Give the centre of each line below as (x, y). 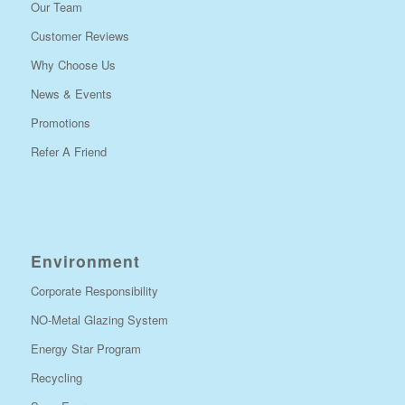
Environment (85, 260)
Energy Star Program (85, 348)
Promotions (60, 122)
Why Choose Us (73, 64)
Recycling (56, 377)
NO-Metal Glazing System (99, 319)
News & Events (71, 93)
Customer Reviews (80, 35)
